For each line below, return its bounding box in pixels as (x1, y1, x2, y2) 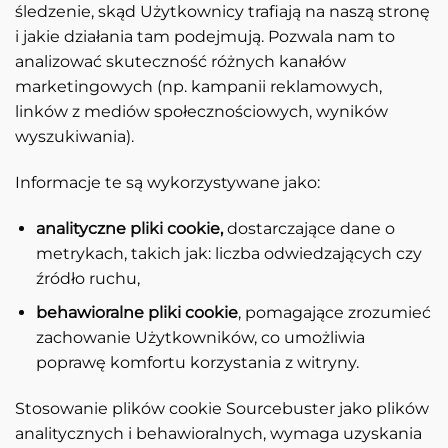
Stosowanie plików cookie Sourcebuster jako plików (15, 399, 429, 419)
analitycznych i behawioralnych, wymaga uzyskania (15, 424, 422, 444)
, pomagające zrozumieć (237, 303, 431, 323)
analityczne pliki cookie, (35, 218, 223, 238)
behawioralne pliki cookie (35, 303, 238, 323)
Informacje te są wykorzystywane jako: (15, 172, 320, 192)
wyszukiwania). (15, 127, 134, 147)
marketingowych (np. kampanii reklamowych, (15, 77, 382, 97)
